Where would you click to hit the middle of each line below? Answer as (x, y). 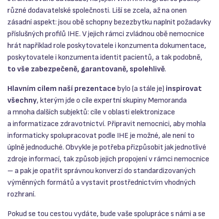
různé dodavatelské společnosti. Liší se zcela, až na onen (97, 11)
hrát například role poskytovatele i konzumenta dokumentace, (107, 46)
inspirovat (184, 89)
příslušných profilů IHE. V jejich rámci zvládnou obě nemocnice (106, 34)
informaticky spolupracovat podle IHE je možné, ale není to (101, 136)
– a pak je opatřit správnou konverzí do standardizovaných (101, 171)
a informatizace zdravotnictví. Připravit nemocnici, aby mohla (107, 124)
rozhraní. (22, 195)
